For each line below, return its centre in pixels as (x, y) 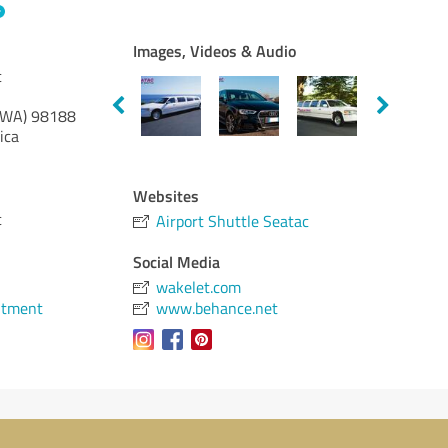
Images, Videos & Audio (215, 50)
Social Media (177, 261)
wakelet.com (199, 287)
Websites (166, 195)
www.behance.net (217, 308)
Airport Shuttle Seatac (233, 221)
